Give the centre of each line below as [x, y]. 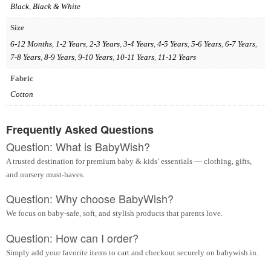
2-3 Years [104, 44]
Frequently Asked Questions [80, 129]
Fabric [21, 78]
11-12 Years [177, 57]
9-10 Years [95, 57]
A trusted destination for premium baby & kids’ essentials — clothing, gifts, [129, 161]
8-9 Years [59, 57]
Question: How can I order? [72, 237]
